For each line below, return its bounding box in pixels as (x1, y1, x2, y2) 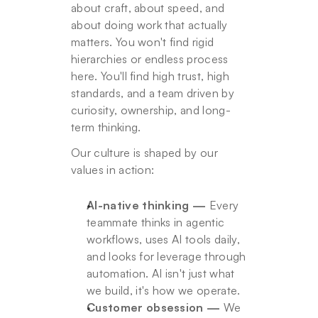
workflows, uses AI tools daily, (87, 232, 240, 246)
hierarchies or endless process (71, 52, 229, 66)
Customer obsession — (87, 300, 221, 314)
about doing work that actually (71, 18, 228, 32)
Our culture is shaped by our (71, 146, 218, 160)
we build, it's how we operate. (87, 283, 241, 297)
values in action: (71, 163, 155, 177)
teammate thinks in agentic (87, 215, 225, 229)
